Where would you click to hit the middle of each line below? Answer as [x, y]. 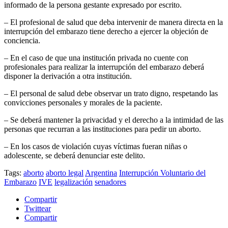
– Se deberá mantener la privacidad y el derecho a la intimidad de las [114, 120]
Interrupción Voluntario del [162, 173]
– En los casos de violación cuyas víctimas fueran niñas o [96, 147]
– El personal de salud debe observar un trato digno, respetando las [111, 94]
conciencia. [22, 41]
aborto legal [65, 173]
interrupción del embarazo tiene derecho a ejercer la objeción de [106, 32]
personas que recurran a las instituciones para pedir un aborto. [103, 129]
